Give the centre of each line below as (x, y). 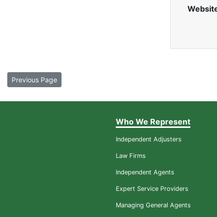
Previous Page (34, 80)
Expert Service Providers (152, 189)
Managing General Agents (153, 205)
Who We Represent (153, 122)
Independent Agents (145, 172)
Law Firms (131, 156)
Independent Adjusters (149, 139)
